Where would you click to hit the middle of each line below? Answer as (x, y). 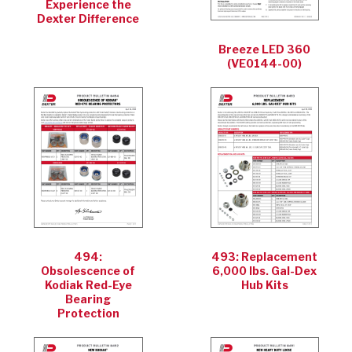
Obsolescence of (88, 270)
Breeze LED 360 (265, 49)
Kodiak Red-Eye (88, 284)
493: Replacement (265, 256)
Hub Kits (264, 284)
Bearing (88, 299)
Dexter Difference (88, 19)
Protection (88, 313)
